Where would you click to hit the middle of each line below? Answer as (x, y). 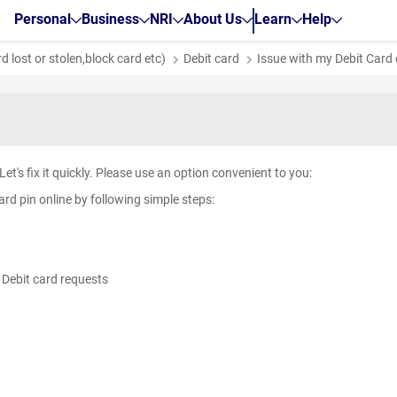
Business (110, 19)
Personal (42, 19)
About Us (212, 19)
